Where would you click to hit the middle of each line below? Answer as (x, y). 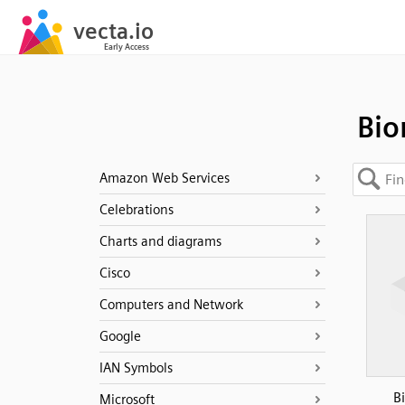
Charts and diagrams (160, 241)
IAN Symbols (136, 368)
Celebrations (136, 210)
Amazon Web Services (164, 178)
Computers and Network (171, 305)
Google (120, 336)
